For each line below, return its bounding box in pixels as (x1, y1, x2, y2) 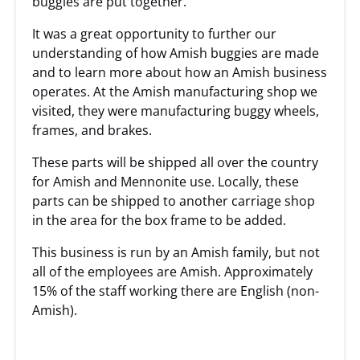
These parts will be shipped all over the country (32, 153, 318, 171)
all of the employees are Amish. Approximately (32, 263, 313, 280)
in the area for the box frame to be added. (32, 211, 286, 229)
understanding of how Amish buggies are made (32, 44, 319, 62)
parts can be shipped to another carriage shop (32, 192, 315, 210)
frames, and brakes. (32, 121, 152, 139)
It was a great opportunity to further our (32, 25, 276, 43)
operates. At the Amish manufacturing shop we (32, 83, 317, 100)
